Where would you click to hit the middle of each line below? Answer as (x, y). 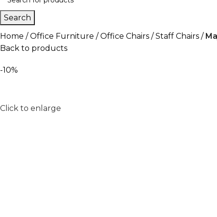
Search (17, 18)
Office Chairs (125, 36)
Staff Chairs (177, 36)
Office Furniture (62, 36)
